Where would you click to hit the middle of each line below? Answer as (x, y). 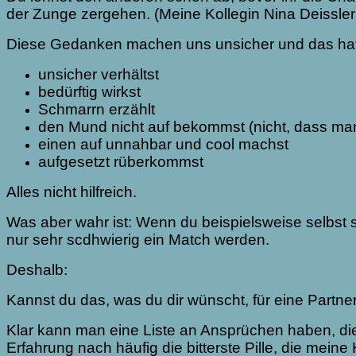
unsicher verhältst (99, 75)
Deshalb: (37, 270)
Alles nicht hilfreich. (74, 192)
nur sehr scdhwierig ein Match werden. (138, 240)
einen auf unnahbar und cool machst (163, 145)
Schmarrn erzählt (97, 110)
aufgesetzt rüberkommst (121, 162)
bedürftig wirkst (89, 92)
